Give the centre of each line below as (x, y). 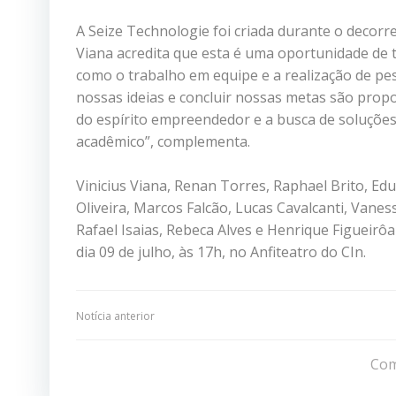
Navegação (165, 324)
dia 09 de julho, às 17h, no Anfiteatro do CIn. (221, 251)
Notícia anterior (115, 316)
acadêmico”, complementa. (163, 141)
